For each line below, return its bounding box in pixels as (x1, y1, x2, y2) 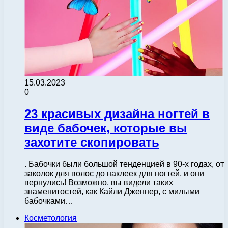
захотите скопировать (24, 135, 159, 149)
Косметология (24, 213, 77, 222)
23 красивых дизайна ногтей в (24, 106, 210, 121)
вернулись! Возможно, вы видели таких (24, 178, 173, 187)
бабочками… (24, 196, 73, 205)
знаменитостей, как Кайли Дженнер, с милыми (24, 187, 199, 196)
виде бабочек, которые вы (24, 121, 187, 135)
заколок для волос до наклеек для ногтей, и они (24, 168, 204, 178)
